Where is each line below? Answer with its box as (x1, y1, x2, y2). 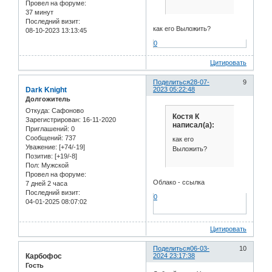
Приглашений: (25, 125, 69, 133)
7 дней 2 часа (25, 180, 67, 188)
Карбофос (25, 252, 62, 261)
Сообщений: (25, 134, 63, 142)
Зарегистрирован (25, 116, 79, 124)
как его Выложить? (153, 25, 211, 33)
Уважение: (25, 143, 57, 151)
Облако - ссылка (153, 178, 205, 186)
